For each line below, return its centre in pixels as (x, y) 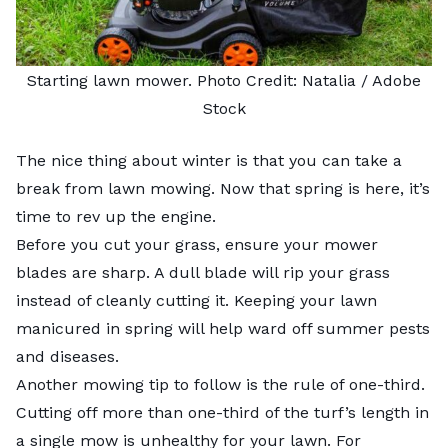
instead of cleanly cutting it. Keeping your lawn (196, 300)
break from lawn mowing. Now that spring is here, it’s (223, 188)
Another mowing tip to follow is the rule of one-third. (220, 384)
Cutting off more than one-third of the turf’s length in (222, 412)
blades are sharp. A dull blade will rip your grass (203, 272)
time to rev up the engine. (118, 216)
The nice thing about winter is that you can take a (209, 160)
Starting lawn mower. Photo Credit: (164, 80)
